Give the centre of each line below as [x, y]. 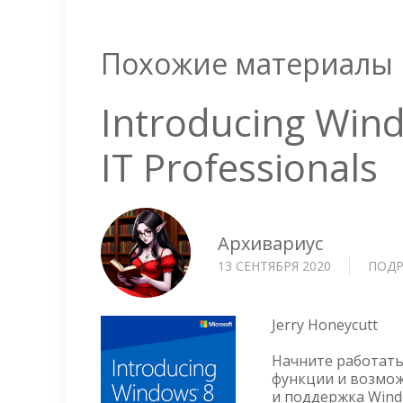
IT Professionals [239, 167]
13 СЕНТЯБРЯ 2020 [274, 265]
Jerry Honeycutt [325, 325]
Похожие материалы [247, 63]
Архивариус [270, 243]
